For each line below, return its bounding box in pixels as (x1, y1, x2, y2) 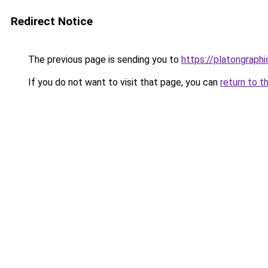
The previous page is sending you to (26, 54, 181, 65)
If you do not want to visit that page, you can (26, 77, 220, 88)
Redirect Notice (11, 14, 93, 28)
